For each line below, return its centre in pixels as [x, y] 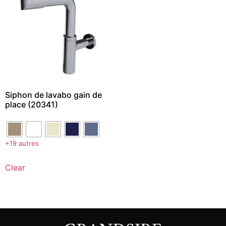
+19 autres [22, 143]
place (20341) [32, 104]
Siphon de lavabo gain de [53, 95]
